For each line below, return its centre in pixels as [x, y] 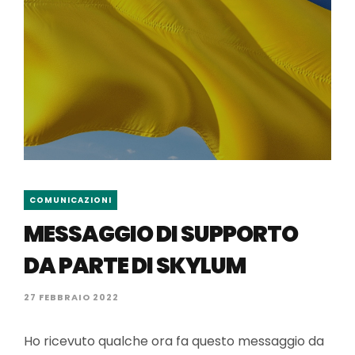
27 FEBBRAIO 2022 [71, 297]
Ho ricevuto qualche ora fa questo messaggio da [174, 341]
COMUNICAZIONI [71, 200]
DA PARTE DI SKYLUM [135, 266]
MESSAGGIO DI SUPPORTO [161, 234]
